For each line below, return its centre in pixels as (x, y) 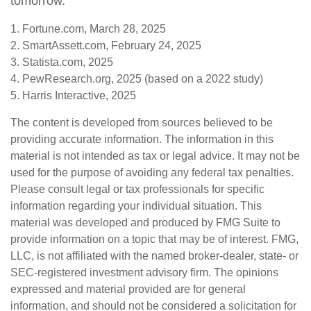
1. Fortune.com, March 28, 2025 (88, 29)
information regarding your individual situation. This (136, 206)
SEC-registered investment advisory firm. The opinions (144, 272)
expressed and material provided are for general (128, 289)
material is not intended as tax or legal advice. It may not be (155, 156)
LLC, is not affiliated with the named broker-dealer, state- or (154, 256)
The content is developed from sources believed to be (142, 123)
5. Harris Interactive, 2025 (73, 95)
